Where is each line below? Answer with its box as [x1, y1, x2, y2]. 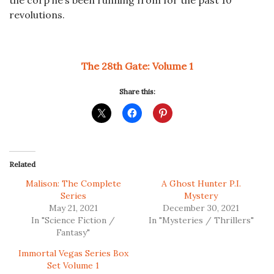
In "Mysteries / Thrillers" [148, 215, 254, 226]
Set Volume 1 [47, 260, 99, 272]
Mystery [184, 190, 218, 202]
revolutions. [9, 9, 65, 21]
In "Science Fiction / [31, 215, 115, 226]
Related [9, 160, 35, 169]
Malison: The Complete [25, 178, 121, 190]
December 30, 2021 [163, 202, 239, 214]
